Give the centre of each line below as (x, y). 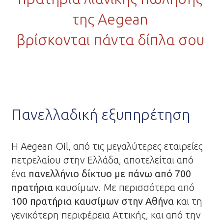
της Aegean (110, 19)
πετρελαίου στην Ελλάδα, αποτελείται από (103, 160)
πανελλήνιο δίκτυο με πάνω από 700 (110, 174)
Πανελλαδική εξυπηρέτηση (101, 114)
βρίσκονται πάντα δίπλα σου (110, 40)
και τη (188, 201)
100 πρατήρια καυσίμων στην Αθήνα (93, 201)
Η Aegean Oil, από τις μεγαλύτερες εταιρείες (107, 146)
